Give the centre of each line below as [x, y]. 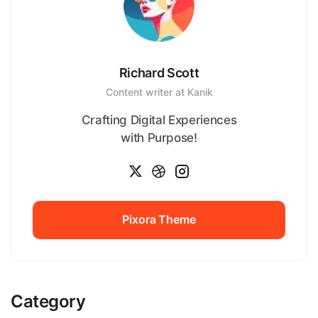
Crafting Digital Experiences [159, 120]
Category [48, 301]
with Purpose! [159, 137]
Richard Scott [159, 72]
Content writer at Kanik [159, 92]
